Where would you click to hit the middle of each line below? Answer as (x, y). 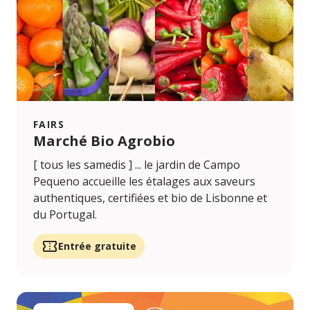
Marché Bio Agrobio (104, 141)
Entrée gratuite (97, 246)
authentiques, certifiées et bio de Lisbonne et (150, 198)
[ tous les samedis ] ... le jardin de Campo (137, 165)
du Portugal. (65, 215)
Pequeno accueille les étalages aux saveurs (144, 182)
